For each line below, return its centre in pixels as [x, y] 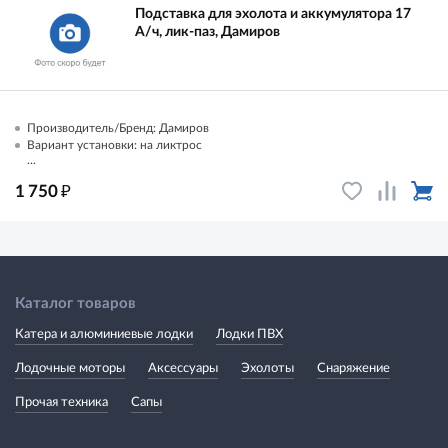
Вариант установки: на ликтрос [114, 144]
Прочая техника [61, 402]
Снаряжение [353, 368]
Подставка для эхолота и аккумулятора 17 [273, 13]
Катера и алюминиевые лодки [104, 334]
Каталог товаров [75, 303]
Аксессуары [183, 368]
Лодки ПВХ [249, 334]
